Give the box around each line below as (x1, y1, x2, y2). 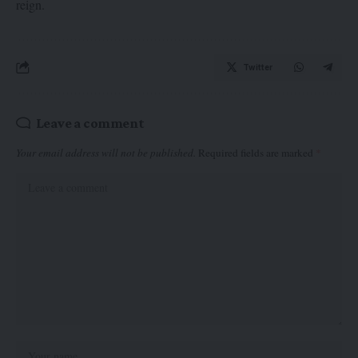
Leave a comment (35, 115, 145, 131)
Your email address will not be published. (16, 145, 196, 160)
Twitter (243, 62, 272, 72)
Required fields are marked (198, 145, 316, 160)
